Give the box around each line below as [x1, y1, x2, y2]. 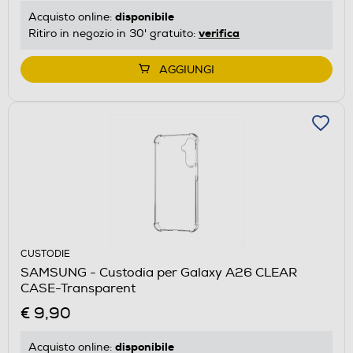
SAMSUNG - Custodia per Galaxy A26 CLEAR [20, 264, 297, 281]
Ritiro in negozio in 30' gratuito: [28, 26, 199, 40]
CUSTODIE [20, 247, 70, 260]
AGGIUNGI [159, 62, 214, 76]
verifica [199, 25, 240, 40]
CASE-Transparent [20, 280, 136, 296]
